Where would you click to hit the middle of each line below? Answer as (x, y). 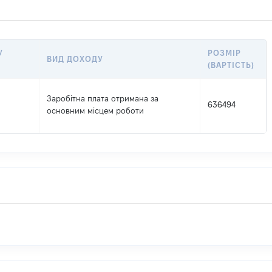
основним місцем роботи (95, 110)
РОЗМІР (225, 53)
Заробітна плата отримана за (103, 98)
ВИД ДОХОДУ (75, 59)
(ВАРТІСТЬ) (231, 65)
